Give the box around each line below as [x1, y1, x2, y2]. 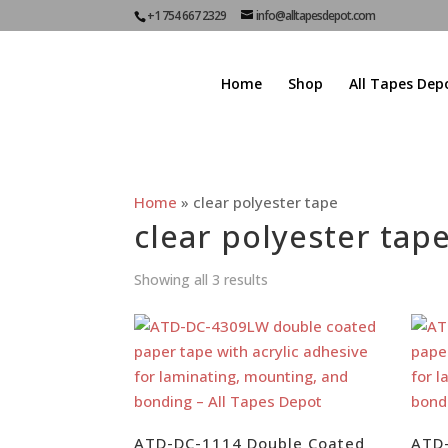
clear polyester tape [193, 192, 339, 212]
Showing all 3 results [134, 270, 269, 289]
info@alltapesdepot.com [256, 7, 376, 24]
